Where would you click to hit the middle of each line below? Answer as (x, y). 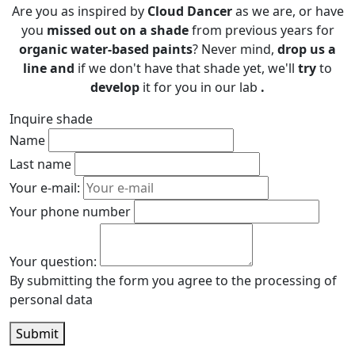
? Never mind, (233, 50)
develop (115, 88)
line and (49, 69)
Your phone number (70, 212)
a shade (164, 31)
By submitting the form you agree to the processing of (173, 281)
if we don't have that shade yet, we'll (186, 69)
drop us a (305, 50)
